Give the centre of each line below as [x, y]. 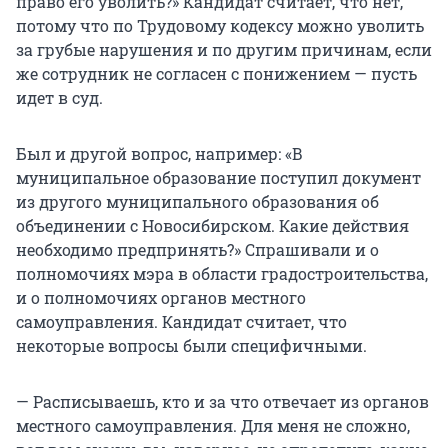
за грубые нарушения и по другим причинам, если [224, 50]
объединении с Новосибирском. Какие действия [212, 226]
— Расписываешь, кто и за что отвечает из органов [222, 402]
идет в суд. [59, 98]
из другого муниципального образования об [197, 202]
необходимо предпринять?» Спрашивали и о [197, 250]
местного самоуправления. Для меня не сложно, [213, 426]
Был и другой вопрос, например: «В [159, 154]
